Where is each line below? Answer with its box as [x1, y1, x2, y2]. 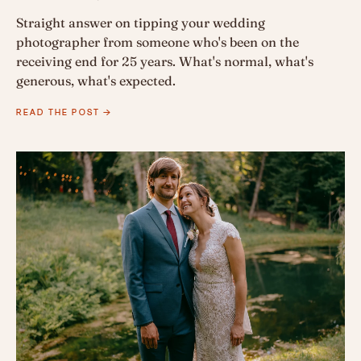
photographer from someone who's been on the [16, 34, 299, 51]
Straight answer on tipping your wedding [16, 15, 265, 31]
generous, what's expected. [16, 73, 176, 89]
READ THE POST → [16, 106, 113, 119]
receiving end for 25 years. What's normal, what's [16, 53, 313, 70]
